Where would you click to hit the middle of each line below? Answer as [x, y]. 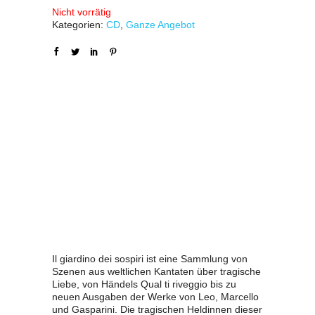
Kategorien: [79, 25]
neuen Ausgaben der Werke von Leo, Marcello [155, 297]
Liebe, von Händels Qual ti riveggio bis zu [144, 284]
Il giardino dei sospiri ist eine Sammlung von [150, 259]
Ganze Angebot [160, 25]
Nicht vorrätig [82, 12]
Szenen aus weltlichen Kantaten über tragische [156, 271]
